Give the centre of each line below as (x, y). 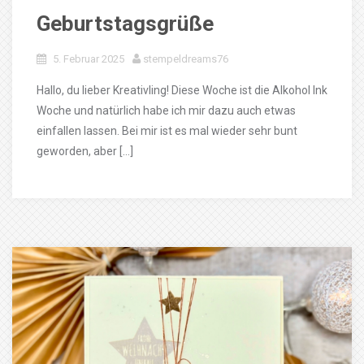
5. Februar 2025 (89, 59)
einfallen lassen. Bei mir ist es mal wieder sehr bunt (167, 131)
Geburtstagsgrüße (125, 24)
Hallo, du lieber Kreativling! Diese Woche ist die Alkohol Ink (182, 90)
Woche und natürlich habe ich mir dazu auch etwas (166, 110)
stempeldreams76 (186, 59)
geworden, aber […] (85, 151)
